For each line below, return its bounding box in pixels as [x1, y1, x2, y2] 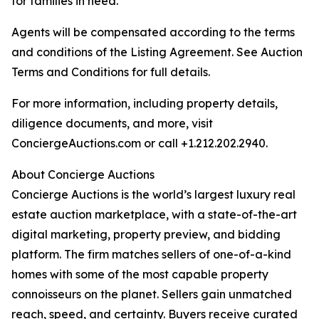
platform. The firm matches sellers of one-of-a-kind [11, 247, 291, 262]
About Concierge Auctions [11, 167, 155, 182]
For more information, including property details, [11, 96, 278, 111]
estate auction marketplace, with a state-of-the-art [11, 207, 297, 222]
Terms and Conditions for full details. [11, 65, 210, 80]
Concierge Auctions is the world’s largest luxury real [11, 187, 296, 202]
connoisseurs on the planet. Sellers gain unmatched [11, 287, 292, 302]
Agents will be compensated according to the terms [11, 25, 295, 40]
